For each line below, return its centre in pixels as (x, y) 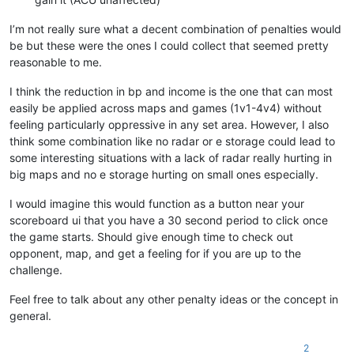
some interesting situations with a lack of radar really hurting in (171, 157)
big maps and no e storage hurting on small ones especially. (164, 174)
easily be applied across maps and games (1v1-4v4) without (166, 107)
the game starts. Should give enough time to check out (151, 236)
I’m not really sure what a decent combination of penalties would (175, 28)
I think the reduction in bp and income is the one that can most (171, 91)
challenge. (36, 269)
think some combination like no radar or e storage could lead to (172, 141)
